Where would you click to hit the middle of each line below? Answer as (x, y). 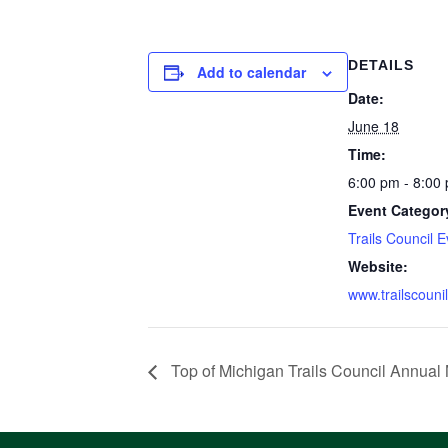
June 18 (373, 126)
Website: (378, 266)
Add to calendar (251, 72)
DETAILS (381, 65)
